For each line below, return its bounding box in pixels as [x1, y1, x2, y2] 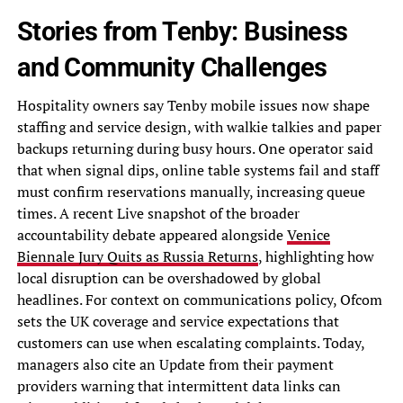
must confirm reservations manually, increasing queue [16, 181, 365, 201]
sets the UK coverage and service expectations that [16, 310, 339, 331]
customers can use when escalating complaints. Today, [16, 332, 364, 353]
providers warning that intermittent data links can [16, 375, 341, 396]
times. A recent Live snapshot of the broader [16, 202, 300, 223]
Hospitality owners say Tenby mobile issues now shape [16, 94, 370, 115]
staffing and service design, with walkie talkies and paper [16, 116, 381, 137]
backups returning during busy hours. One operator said [16, 138, 373, 158]
